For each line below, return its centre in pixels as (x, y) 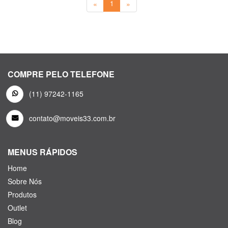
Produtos (22, 194)
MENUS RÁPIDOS (42, 152)
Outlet (17, 207)
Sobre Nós (25, 181)
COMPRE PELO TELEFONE (61, 74)
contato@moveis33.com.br (72, 118)
